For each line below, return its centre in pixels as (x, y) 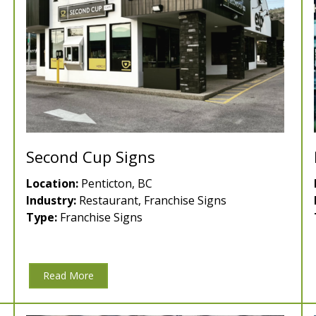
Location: (52, 184)
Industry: (51, 201)
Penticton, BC (115, 184)
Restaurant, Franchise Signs (151, 201)
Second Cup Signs (91, 157)
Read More (68, 276)
